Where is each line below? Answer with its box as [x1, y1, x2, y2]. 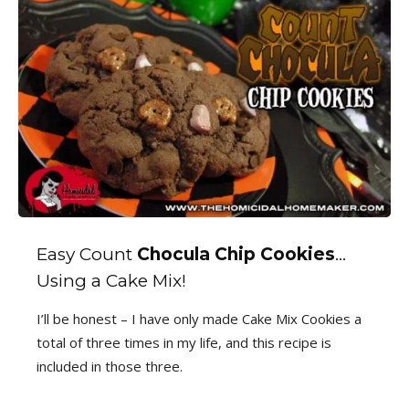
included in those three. [37, 357, 183, 376]
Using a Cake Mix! [37, 270, 186, 292]
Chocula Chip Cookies [137, 244, 335, 266]
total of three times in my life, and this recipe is [37, 333, 331, 352]
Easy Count [37, 244, 137, 266]
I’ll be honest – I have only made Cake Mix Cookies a [37, 309, 362, 329]
